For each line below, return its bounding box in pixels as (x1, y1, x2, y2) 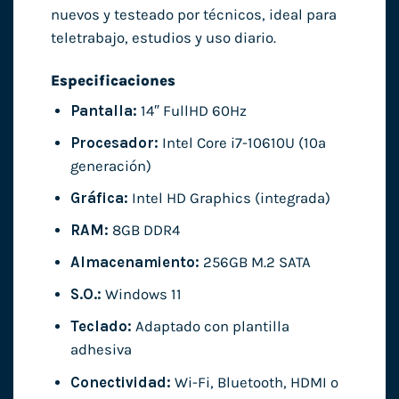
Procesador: (69, 134, 159, 152)
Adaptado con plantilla (131, 318, 289, 336)
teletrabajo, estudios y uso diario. (50, 28, 276, 46)
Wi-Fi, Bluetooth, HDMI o (170, 373, 338, 391)
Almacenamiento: (69, 254, 199, 272)
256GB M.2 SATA (199, 254, 311, 272)
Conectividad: (69, 373, 171, 391)
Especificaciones (50, 71, 175, 89)
